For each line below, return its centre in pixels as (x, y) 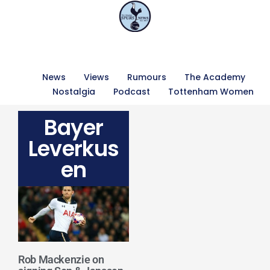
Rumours (147, 77)
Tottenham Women (211, 92)
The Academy (215, 77)
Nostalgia (74, 92)
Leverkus (74, 149)
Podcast (131, 92)
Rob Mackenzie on (61, 259)
